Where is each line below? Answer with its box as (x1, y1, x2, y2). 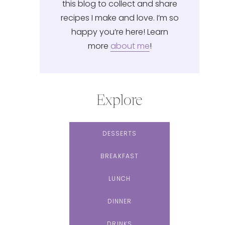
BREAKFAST (100, 151, 139, 160)
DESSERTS (102, 129, 137, 138)
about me (110, 40, 150, 52)
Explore (96, 94, 143, 108)
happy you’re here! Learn (71, 26, 168, 38)
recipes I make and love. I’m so (60, 12, 179, 24)
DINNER (107, 196, 132, 205)
